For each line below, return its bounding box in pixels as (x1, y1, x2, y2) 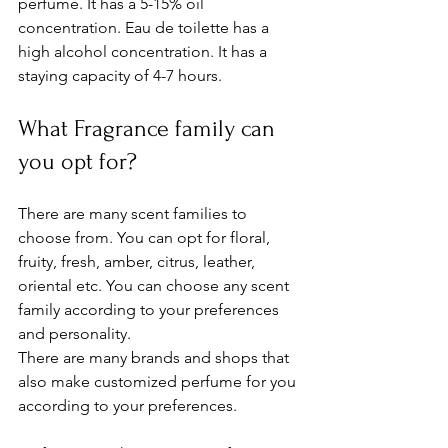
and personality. (18, 323, 135, 343)
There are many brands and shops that (18, 347, 293, 367)
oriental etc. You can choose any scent (18, 275, 293, 295)
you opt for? (18, 147, 143, 175)
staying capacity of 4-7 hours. (18, 65, 226, 85)
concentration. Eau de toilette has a (18, 17, 273, 37)
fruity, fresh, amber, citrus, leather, (18, 251, 259, 271)
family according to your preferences (18, 299, 283, 319)
